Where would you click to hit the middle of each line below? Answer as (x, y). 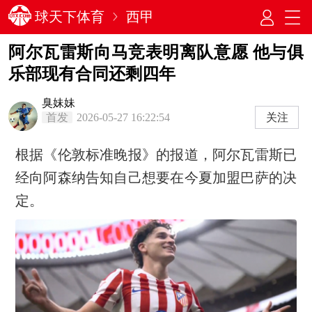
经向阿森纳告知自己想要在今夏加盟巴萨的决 (156, 177)
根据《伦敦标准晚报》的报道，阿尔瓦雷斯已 (156, 154)
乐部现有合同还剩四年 (92, 73)
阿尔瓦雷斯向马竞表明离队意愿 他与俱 (156, 52)
